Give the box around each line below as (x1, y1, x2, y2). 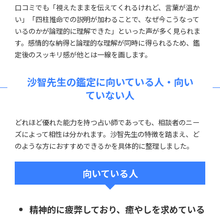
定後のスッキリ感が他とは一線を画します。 (15, 49, 152, 59)
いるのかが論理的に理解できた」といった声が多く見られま (15, 26, 200, 36)
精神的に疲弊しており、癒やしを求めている (29, 202, 205, 216)
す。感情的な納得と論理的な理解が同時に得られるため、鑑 (15, 37, 200, 48)
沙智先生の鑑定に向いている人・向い (27, 75, 193, 89)
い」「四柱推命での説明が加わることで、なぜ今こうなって (15, 14, 199, 24)
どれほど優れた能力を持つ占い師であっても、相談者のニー (15, 117, 199, 127)
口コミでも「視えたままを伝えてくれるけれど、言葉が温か (15, 2, 199, 12)
